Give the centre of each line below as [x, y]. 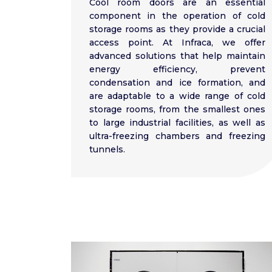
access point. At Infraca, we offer [177, 43]
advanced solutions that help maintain [177, 56]
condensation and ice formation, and [177, 83]
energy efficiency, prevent [177, 70]
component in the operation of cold [177, 16]
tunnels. [107, 150]
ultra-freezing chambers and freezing [177, 136]
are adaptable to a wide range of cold [177, 96]
